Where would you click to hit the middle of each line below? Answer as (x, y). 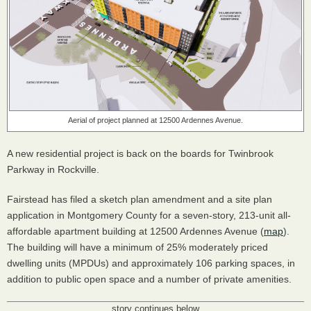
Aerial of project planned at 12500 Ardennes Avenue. (155, 120)
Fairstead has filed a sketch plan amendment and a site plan (140, 199)
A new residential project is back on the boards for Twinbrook (140, 153)
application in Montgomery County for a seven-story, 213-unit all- (149, 215)
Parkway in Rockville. (53, 169)
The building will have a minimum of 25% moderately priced (137, 247)
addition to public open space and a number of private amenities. (151, 279)
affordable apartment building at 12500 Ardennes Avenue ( (135, 231)
